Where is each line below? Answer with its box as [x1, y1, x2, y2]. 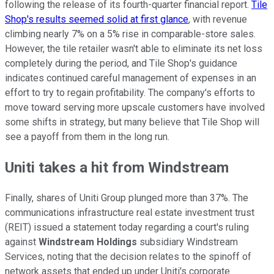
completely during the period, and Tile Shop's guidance [5, 57, 237, 70]
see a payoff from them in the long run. [5, 131, 169, 143]
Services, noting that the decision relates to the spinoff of [5, 251, 251, 263]
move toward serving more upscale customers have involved [5, 102, 265, 114]
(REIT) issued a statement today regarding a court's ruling [5, 221, 249, 234]
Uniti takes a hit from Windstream [5, 159, 229, 177]
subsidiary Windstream [139, 236, 238, 248]
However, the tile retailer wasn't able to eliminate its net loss [5, 43, 262, 55]
